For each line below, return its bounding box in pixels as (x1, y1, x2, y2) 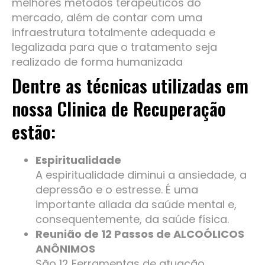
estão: (12, 118, 56, 145)
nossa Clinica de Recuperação (12, 95, 226, 122)
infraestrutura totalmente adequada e (12, 24, 215, 40)
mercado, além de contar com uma (12, 9, 202, 25)
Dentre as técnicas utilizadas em (12, 72, 248, 99)
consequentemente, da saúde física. (35, 211, 229, 227)
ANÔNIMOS (35, 241, 95, 256)
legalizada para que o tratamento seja (12, 39, 217, 54)
